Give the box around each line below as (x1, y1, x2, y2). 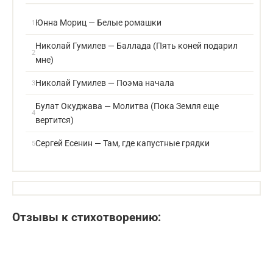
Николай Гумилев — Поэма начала (35, 78, 174, 88)
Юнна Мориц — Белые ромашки (35, 18, 161, 27)
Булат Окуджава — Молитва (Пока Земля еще (35, 101, 219, 111)
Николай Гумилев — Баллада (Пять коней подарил (35, 41, 238, 51)
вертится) (35, 115, 74, 125)
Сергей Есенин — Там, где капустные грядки (35, 138, 210, 148)
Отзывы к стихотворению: (12, 210, 161, 224)
